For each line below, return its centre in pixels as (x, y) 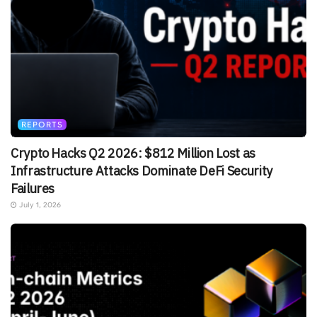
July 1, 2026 (39, 205)
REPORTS (42, 125)
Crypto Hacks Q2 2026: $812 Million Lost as (133, 154)
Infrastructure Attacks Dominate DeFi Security (142, 171)
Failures (33, 189)
